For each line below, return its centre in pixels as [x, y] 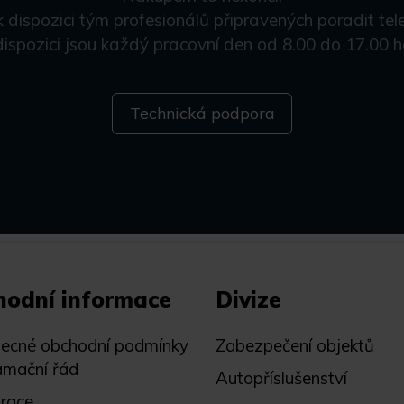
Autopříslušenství [281, 378]
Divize [248, 299]
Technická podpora [202, 114]
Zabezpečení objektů [295, 345]
